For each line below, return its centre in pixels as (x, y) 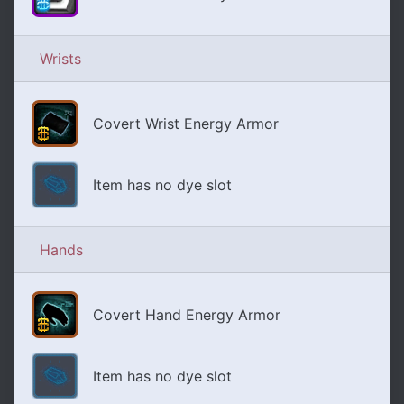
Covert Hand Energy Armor (187, 315)
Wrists (60, 59)
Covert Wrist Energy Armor (186, 124)
